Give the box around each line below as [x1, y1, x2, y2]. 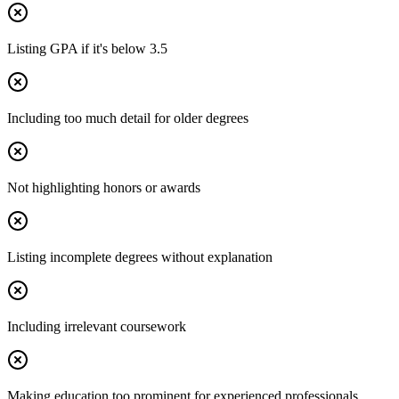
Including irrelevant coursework [7, 318, 186, 334]
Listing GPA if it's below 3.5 [7, 40, 167, 56]
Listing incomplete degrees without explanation [7, 248, 273, 265]
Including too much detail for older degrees [7, 110, 248, 126]
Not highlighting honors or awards [7, 179, 200, 195]
